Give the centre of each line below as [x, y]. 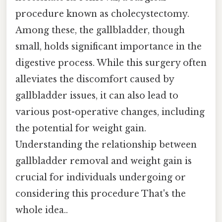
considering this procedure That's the [101, 194]
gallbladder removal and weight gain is [104, 161]
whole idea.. [42, 210]
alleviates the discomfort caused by [95, 79]
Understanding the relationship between [106, 144]
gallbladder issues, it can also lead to [97, 95]
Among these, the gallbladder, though [100, 30]
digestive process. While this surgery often [111, 63]
